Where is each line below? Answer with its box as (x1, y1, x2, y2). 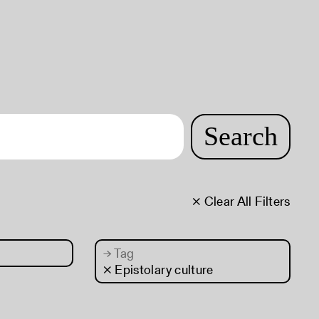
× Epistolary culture (103, 261, 214, 278)
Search (203, 120, 278, 151)
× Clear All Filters (192, 192, 291, 210)
